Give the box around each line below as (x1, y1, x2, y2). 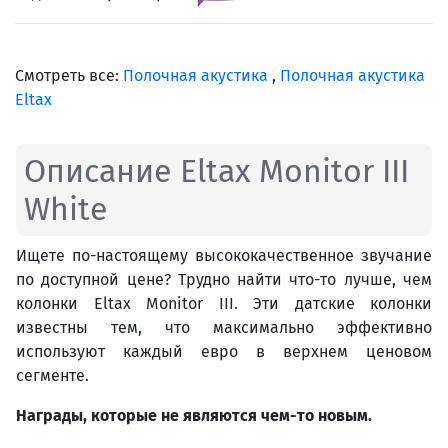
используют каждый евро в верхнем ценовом (16, 341, 432, 361)
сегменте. (16, 365, 89, 385)
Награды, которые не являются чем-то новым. (16, 405, 372, 425)
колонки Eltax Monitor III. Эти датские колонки (16, 293, 432, 313)
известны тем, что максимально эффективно (16, 317, 432, 337)
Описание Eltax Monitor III (24, 151, 409, 190)
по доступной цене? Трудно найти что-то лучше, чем (16, 269, 432, 289)
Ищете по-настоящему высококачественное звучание (16, 245, 432, 265)
